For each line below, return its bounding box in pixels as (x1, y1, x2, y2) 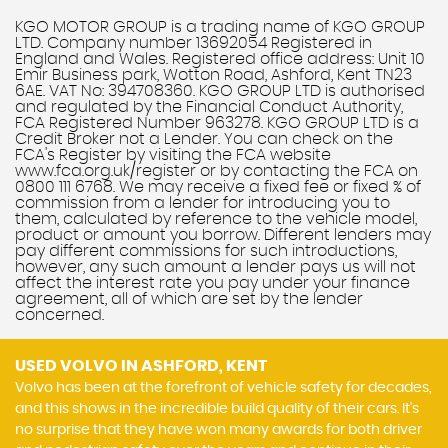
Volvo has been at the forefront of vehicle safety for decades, (15, 381, 431, 395)
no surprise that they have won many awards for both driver (15, 423, 422, 437)
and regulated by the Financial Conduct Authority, (15, 99, 403, 115)
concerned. (15, 307, 104, 323)
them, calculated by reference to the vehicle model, (15, 211, 417, 227)
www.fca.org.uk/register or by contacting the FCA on (15, 163, 418, 179)
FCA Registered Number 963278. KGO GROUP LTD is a (15, 115, 419, 131)
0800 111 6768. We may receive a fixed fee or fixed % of (15, 179, 421, 195)
